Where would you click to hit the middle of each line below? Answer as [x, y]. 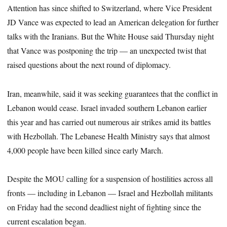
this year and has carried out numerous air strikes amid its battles [109, 122]
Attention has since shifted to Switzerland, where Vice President [110, 8]
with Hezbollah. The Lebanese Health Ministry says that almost [109, 136]
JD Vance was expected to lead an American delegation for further [113, 22]
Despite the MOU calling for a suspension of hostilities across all [110, 179]
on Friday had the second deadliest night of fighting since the [104, 207]
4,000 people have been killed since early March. [85, 150]
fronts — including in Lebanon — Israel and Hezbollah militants [110, 193]
